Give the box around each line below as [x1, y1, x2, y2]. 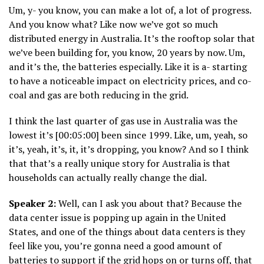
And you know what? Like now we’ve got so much [9, 18, 218, 31]
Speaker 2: [9, 197, 56, 210]
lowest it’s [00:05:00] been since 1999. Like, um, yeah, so [9, 128, 247, 142]
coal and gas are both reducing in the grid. [9, 88, 189, 102]
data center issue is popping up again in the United [9, 211, 226, 225]
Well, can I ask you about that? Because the [56, 197, 242, 210]
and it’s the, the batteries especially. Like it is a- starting [9, 60, 247, 74]
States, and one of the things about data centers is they [9, 225, 245, 239]
